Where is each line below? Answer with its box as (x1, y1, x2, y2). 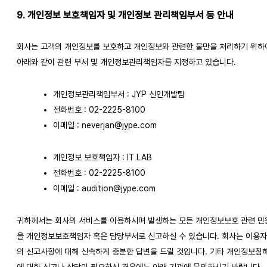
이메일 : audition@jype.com (53, 183, 156, 193)
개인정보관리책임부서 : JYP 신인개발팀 (53, 89, 185, 99)
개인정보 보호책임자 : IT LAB (53, 152, 152, 162)
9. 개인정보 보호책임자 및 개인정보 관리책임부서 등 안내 (17, 10, 234, 21)
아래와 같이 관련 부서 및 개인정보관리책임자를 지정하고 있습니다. (17, 57, 236, 67)
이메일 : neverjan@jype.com (53, 120, 157, 130)
